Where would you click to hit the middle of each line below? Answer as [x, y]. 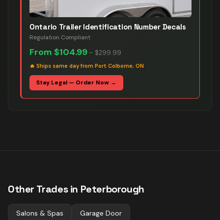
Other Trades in [44, 189]
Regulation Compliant [60, 37]
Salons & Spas [40, 213]
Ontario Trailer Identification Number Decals [108, 27]
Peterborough [112, 189]
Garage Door [101, 213]
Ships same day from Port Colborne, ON [90, 66]
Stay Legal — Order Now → [76, 82]
